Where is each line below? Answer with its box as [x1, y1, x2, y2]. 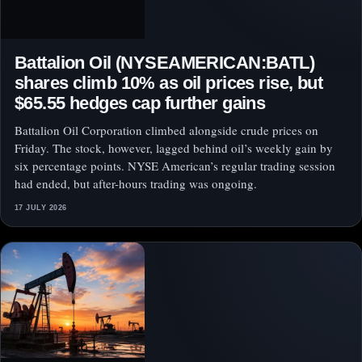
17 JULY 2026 [15, 204, 67, 213]
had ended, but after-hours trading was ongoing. [15, 175, 257, 192]
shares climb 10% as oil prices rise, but [15, 73, 323, 94]
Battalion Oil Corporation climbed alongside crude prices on [15, 122, 318, 139]
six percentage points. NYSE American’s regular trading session [15, 158, 335, 175]
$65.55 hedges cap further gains [15, 93, 266, 114]
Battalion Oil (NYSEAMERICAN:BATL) [15, 53, 315, 74]
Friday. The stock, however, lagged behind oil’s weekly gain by [15, 140, 333, 157]
